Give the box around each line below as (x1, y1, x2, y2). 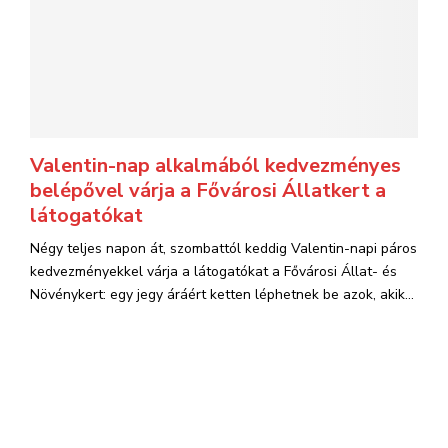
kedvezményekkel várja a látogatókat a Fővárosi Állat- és (30, 262, 397, 281)
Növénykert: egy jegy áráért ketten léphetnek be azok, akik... (30, 285, 414, 304)
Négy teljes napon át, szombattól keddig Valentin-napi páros (30, 239, 417, 258)
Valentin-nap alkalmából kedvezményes (30, 152, 401, 179)
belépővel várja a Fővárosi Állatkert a (30, 177, 386, 204)
